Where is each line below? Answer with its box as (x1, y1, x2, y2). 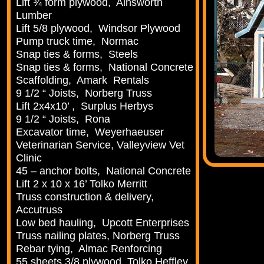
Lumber (16, 9, 52, 22)
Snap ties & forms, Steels (16, 48, 138, 61)
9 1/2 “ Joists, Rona (16, 113, 111, 126)
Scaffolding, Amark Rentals (16, 74, 150, 87)
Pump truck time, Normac (16, 35, 139, 48)
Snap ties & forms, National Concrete (16, 61, 194, 74)
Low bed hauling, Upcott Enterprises (16, 217, 190, 229)
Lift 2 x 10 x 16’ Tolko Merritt (16, 178, 148, 190)
